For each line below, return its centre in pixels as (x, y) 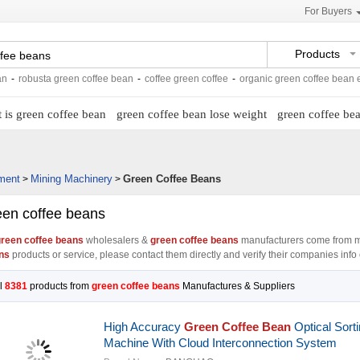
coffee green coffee (149, 79)
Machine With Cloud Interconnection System (220, 343)
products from (59, 286)
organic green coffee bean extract (276, 79)
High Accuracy (143, 327)
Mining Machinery (72, 179)
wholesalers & (117, 240)
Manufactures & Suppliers (238, 286)
